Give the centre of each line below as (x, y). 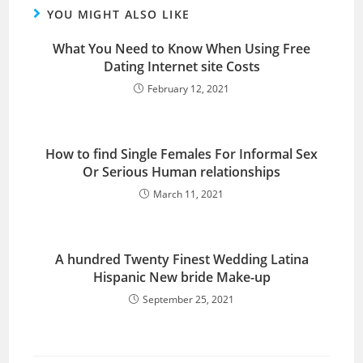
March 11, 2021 (188, 194)
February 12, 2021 (188, 89)
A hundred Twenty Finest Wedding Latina (181, 260)
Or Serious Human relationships (181, 172)
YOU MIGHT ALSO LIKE (118, 15)
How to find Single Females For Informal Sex (181, 154)
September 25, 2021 (188, 300)
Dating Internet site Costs (181, 67)
